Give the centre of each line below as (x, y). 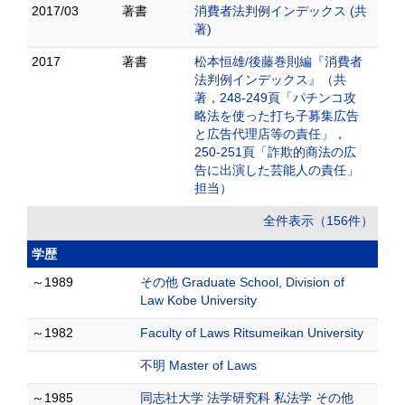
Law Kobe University (198, 300)
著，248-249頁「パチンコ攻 (275, 98)
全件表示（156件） (318, 221)
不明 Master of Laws (198, 365)
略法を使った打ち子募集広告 (277, 116)
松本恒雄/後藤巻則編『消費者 (278, 61)
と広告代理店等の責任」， (270, 134)
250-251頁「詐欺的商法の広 (275, 152)
